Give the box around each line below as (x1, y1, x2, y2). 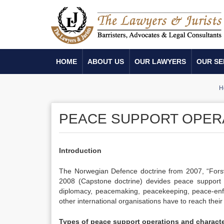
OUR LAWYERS (134, 57, 186, 65)
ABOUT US (87, 57, 124, 65)
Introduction (59, 146, 101, 154)
